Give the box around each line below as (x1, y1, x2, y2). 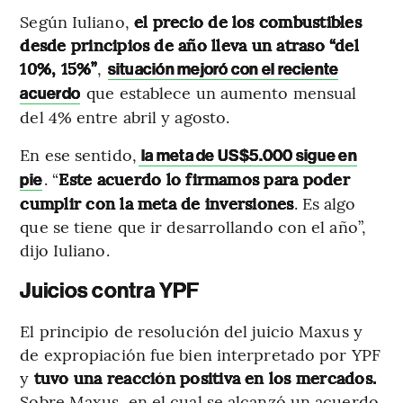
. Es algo (293, 191, 356, 214)
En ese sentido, (20, 142, 137, 166)
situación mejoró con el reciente (107, 58, 339, 79)
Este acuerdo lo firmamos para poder (58, 166, 350, 190)
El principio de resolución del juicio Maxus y (20, 318, 363, 342)
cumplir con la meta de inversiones (20, 191, 294, 214)
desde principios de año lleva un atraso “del (20, 32, 359, 56)
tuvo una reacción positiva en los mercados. (29, 365, 377, 389)
